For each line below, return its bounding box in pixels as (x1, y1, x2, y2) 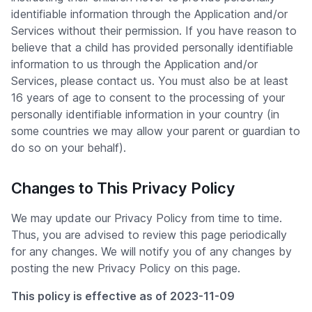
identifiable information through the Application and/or (11, 7, 288, 21)
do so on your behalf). (11, 141, 126, 155)
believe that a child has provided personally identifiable (11, 40, 293, 54)
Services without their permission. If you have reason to (11, 24, 297, 38)
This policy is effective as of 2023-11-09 (11, 289, 235, 303)
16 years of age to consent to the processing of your (11, 91, 285, 104)
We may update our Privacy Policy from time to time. (11, 211, 282, 225)
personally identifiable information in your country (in (11, 107, 279, 121)
